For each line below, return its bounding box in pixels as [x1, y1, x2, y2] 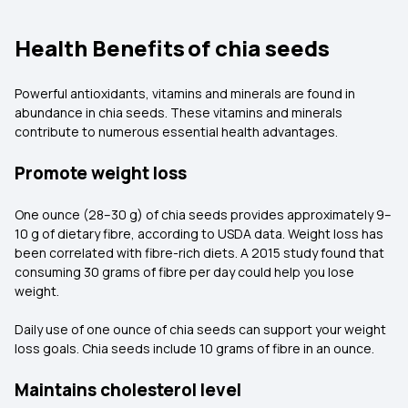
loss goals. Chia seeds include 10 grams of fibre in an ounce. [15, 340, 377, 357]
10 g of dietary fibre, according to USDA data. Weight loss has [15, 225, 383, 242]
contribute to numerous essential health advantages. [15, 123, 341, 140]
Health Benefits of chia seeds [15, 33, 330, 63]
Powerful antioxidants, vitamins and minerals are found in [15, 85, 355, 102]
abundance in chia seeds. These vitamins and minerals [15, 104, 342, 121]
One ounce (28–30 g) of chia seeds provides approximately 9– [15, 206, 392, 223]
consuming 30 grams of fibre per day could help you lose [15, 263, 354, 280]
